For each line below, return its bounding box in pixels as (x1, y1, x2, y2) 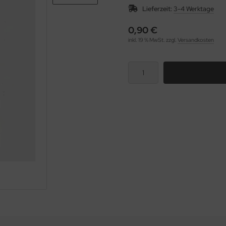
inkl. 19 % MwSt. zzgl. (128, 36, 178, 43)
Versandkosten (178, 36, 214, 43)
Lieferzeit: (142, 5, 172, 13)
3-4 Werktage (174, 5, 214, 13)
